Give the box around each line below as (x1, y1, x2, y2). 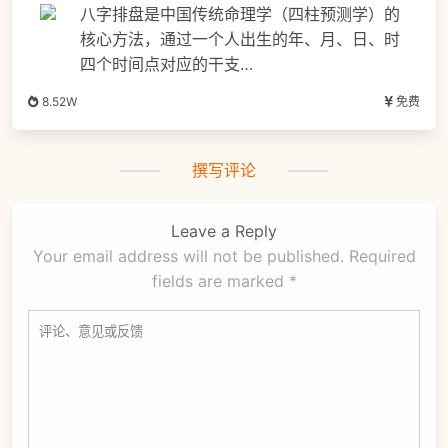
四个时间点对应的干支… (80, 54, 253, 75)
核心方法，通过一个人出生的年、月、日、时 (80, 29, 400, 50)
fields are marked (151, 271, 289, 292)
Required (348, 246, 416, 267)
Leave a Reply (171, 221, 277, 242)
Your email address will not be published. (32, 246, 344, 267)
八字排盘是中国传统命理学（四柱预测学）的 (80, 4, 400, 25)
